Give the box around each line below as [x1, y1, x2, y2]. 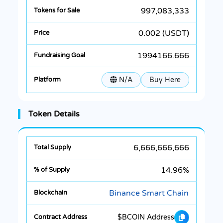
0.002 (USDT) [138, 28, 189, 38]
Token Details [28, 109, 80, 119]
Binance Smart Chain [109, 188, 189, 198]
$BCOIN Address [117, 213, 174, 222]
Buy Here [149, 75, 181, 84]
